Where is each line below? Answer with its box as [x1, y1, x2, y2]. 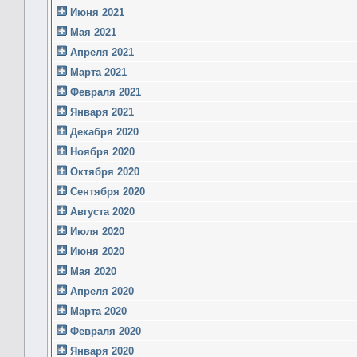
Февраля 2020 [67, 324, 141, 337]
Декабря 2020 [67, 125, 139, 138]
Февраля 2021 [67, 85, 141, 98]
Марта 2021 [67, 65, 127, 78]
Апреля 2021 [67, 45, 134, 58]
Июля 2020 [67, 225, 124, 237]
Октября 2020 [67, 165, 139, 178]
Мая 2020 [67, 265, 116, 277]
